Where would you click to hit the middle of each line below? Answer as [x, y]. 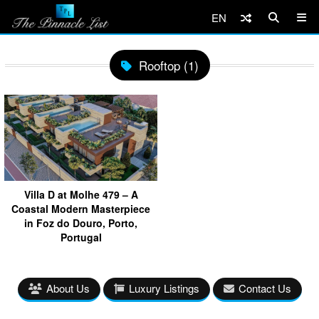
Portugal [81, 237]
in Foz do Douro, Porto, [81, 223]
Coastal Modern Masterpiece [81, 208]
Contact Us [265, 288]
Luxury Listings [164, 288]
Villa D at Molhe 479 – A [81, 194]
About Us [68, 288]
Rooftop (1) [168, 65]
